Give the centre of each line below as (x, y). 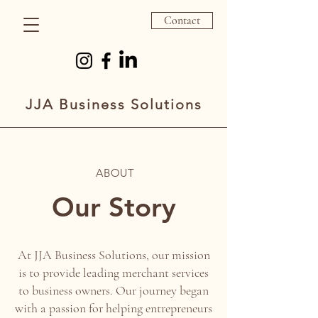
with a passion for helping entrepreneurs (114, 308)
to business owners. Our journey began (114, 290)
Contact (182, 21)
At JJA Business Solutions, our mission (114, 255)
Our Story (114, 207)
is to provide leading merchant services (114, 273)
